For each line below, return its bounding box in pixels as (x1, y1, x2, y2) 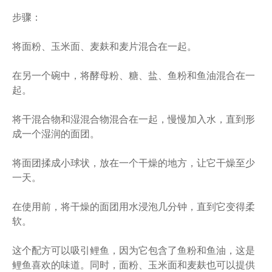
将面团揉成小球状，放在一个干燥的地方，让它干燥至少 (12, 157, 255, 169)
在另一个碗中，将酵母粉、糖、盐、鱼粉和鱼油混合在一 (12, 69, 255, 81)
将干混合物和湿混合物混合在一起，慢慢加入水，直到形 (12, 113, 255, 125)
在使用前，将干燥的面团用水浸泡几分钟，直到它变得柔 (12, 200, 255, 212)
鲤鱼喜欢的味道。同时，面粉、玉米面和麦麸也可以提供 (12, 259, 255, 271)
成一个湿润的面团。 (12, 127, 100, 140)
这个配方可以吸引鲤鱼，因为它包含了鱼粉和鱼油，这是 (12, 244, 255, 256)
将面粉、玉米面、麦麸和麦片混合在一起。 (12, 40, 197, 52)
